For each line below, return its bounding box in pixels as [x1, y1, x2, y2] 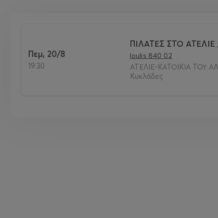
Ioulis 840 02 [129, 51, 172, 60]
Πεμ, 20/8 [34, 49, 66, 59]
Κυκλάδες [129, 72, 163, 81]
